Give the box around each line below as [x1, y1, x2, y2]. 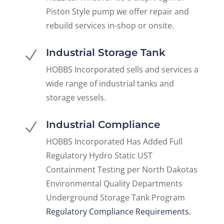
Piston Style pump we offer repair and [45, 5, 189, 17]
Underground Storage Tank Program [45, 191, 185, 203]
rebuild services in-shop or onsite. [45, 19, 174, 31]
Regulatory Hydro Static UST [45, 149, 152, 161]
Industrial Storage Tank [45, 46, 165, 58]
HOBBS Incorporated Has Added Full [45, 135, 182, 147]
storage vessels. [45, 91, 106, 103]
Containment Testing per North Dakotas [45, 163, 197, 175]
